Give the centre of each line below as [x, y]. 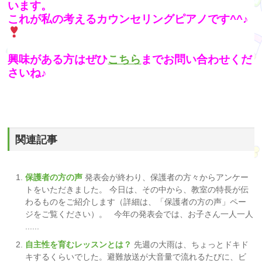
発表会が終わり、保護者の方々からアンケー [167, 177]
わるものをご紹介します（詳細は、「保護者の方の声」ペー [136, 202]
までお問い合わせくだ [197, 59]
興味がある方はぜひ [58, 59]
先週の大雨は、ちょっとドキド [192, 244]
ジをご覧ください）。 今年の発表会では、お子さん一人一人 [139, 214]
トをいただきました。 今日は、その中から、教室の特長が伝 [137, 189]
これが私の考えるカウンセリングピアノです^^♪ [128, 19]
